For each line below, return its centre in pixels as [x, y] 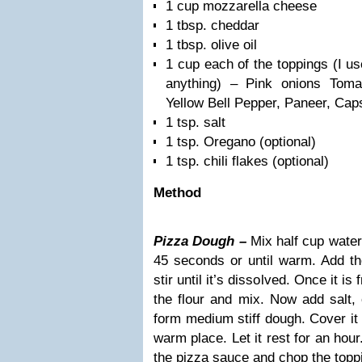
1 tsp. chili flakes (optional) [247, 161]
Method [177, 193]
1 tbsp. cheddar [213, 25]
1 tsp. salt [196, 122]
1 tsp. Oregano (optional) [241, 142]
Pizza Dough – [202, 241]
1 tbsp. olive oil [211, 45]
